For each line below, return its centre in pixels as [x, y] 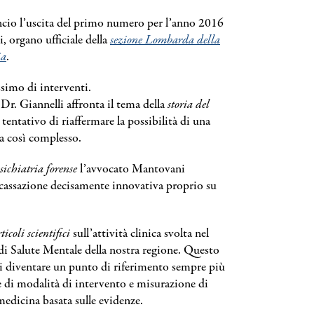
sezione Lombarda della [165, 40]
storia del [189, 105]
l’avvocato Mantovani [131, 169]
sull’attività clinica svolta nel [139, 234]
